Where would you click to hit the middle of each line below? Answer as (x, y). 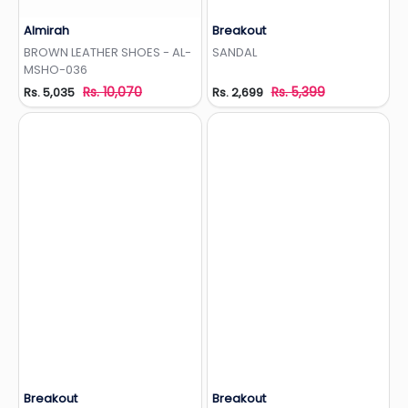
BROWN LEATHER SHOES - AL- (107, 53)
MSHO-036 (56, 70)
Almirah (46, 31)
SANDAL (234, 53)
